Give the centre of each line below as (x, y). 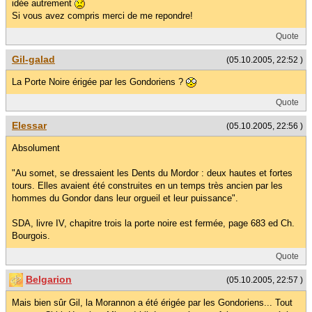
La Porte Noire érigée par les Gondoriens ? (99, 82)
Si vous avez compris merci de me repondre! (102, 16)
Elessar (29, 125)
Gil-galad (33, 59)
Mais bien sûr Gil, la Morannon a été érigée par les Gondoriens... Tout (152, 303)
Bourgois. (31, 236)
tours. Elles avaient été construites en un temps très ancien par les (147, 186)
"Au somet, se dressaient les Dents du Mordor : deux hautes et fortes (152, 173)
